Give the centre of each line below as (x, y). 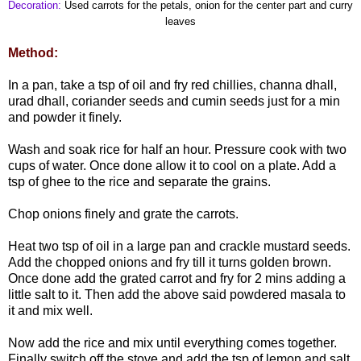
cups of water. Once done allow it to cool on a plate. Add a (172, 165)
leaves (180, 21)
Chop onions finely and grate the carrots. (123, 214)
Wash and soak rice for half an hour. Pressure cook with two (177, 149)
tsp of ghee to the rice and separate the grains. (139, 181)
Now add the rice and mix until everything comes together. (172, 342)
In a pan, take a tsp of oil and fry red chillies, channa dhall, (172, 85)
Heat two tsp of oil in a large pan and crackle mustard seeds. (179, 246)
